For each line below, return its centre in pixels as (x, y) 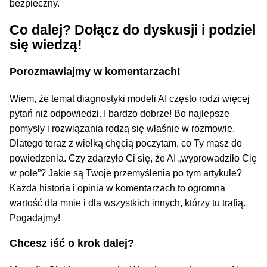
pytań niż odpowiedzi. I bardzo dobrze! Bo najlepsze (120, 113)
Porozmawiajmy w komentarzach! (95, 71)
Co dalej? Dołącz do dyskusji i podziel (133, 30)
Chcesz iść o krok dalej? (72, 243)
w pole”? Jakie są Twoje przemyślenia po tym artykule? (126, 173)
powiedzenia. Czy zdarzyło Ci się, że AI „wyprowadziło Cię (133, 158)
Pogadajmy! (35, 218)
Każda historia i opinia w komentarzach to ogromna (118, 188)
